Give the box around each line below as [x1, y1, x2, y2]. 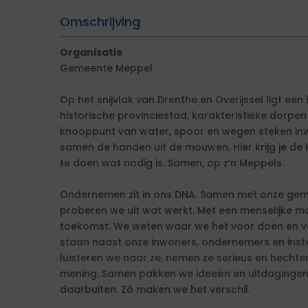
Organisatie [60, 45, 123, 59]
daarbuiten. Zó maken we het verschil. [60, 283, 250, 296]
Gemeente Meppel [60, 61, 153, 75]
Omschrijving [60, 13, 140, 30]
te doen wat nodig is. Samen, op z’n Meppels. [60, 156, 284, 170]
